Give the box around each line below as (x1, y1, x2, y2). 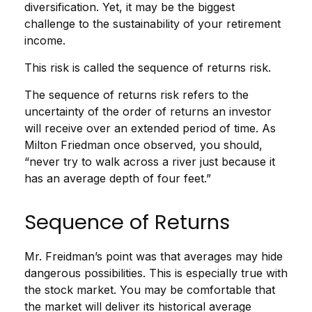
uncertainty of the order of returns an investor (24, 104, 272, 119)
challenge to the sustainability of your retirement (24, 17, 281, 31)
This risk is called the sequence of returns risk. (24, 61, 271, 75)
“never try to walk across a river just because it (24, 155, 275, 169)
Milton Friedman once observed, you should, (24, 138, 263, 153)
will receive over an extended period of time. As (24, 121, 276, 136)
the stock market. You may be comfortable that (24, 283, 275, 297)
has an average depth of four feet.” (24, 171, 211, 186)
